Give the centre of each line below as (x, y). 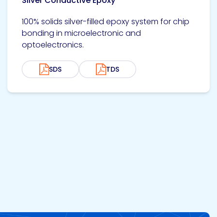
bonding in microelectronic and (81, 33)
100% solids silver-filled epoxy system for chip (106, 22)
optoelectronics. (53, 45)
